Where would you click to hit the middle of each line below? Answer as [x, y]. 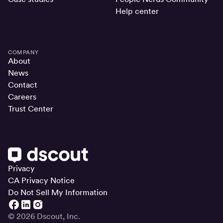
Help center [137, 11]
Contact [23, 85]
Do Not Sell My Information [58, 193]
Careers [22, 97]
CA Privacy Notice [41, 181]
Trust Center [31, 109]
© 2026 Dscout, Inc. [44, 217]
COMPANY [23, 53]
